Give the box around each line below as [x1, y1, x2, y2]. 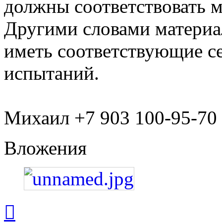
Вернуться [15, 198, 50, 207]
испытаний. [4, 62, 99, 84]
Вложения [4, 137, 87, 159]
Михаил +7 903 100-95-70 [4, 107, 217, 129]
